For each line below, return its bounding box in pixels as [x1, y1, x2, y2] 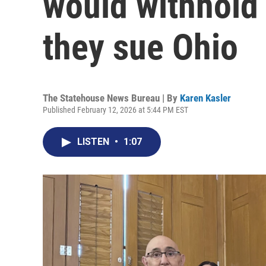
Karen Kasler [180, 92, 231, 104]
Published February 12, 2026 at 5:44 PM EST [43, 105, 188, 115]
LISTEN [77, 136, 112, 147]
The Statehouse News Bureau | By [43, 92, 180, 104]
